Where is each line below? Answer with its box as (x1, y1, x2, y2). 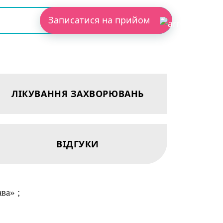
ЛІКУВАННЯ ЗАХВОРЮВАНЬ (11, 87, 144, 100)
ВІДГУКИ (56, 137, 99, 150)
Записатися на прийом (48, 14, 152, 26)
